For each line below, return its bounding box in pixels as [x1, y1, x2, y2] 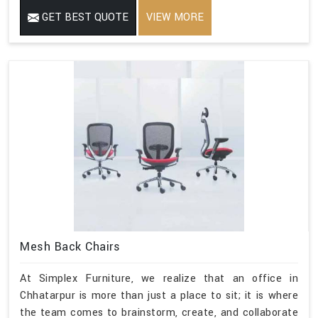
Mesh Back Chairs [20, 238, 120, 255]
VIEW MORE [146, 9, 204, 25]
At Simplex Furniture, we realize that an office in [20, 270, 298, 286]
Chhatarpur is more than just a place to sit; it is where [20, 287, 298, 303]
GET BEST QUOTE [39, 9, 128, 25]
